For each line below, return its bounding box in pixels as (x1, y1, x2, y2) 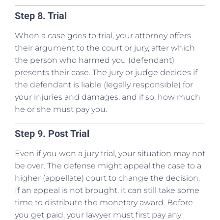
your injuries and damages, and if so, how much (15, 92, 200, 102)
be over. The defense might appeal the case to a (15, 161, 201, 170)
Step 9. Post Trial (15, 127, 89, 139)
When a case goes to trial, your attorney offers (15, 31, 191, 41)
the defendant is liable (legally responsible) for (15, 80, 193, 90)
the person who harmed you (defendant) (15, 55, 174, 65)
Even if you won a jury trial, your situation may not (15, 148, 205, 158)
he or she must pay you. (15, 105, 107, 114)
